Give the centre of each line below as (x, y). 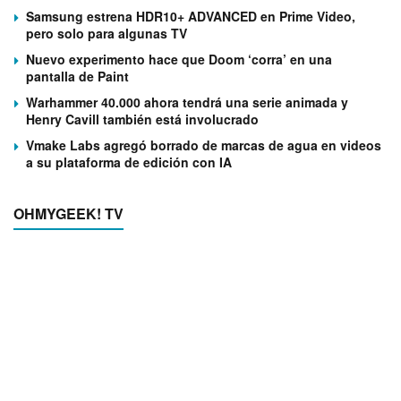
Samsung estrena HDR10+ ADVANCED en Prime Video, (191, 17)
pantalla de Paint (77, 77)
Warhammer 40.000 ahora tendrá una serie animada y (187, 102)
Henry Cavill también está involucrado (142, 119)
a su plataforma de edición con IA (129, 162)
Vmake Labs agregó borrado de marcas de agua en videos (204, 145)
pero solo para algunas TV (107, 34)
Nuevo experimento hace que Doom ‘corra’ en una (179, 60)
